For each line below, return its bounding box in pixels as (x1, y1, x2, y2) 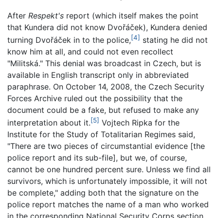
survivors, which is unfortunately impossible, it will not (7, 176, 207, 186)
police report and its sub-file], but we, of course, (7, 153, 187, 163)
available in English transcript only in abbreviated (7, 70, 189, 80)
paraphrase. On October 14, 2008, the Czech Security (7, 82, 204, 92)
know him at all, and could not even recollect (7, 47, 173, 57)
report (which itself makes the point (64, 10, 199, 20)
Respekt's (28, 10, 64, 20)
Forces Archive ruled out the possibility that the (7, 93, 182, 104)
